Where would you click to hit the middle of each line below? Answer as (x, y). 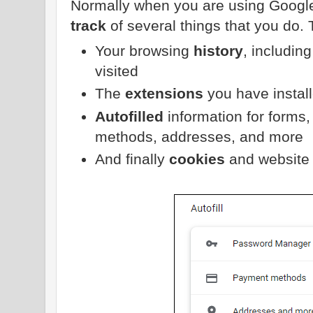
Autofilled (131, 116)
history (218, 50)
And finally (132, 159)
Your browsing (144, 50)
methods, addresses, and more (199, 136)
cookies (199, 159)
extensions (166, 94)
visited (116, 71)
